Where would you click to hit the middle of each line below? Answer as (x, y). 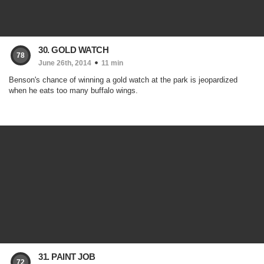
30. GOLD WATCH (73, 50)
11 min (112, 63)
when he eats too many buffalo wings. (73, 90)
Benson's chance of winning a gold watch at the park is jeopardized (123, 80)
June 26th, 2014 (65, 63)
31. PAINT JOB (67, 257)
